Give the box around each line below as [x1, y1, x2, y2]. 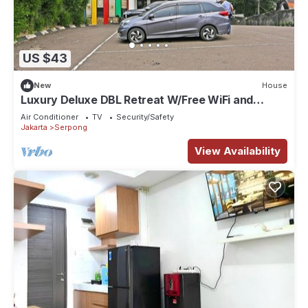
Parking [21, 104, 60, 119]
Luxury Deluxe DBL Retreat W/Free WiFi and [21, 92, 253, 107]
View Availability [195, 144, 280, 157]
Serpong [54, 122, 87, 132]
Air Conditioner [21, 111, 78, 122]
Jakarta [21, 122, 47, 132]
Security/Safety [116, 111, 174, 122]
